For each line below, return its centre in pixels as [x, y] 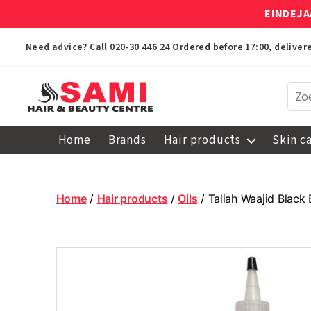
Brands [127, 140]
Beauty [48, 179]
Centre [47, 194]
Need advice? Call [68, 47]
